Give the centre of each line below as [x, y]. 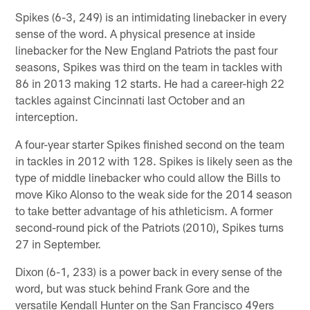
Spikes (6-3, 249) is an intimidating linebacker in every [151, 16]
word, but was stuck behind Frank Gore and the [133, 288]
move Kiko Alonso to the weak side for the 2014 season [154, 193]
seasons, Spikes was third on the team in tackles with [149, 66]
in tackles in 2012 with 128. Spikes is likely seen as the [154, 160]
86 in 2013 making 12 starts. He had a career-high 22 [150, 83]
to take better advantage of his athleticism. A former [144, 210]
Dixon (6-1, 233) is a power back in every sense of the [149, 271]
